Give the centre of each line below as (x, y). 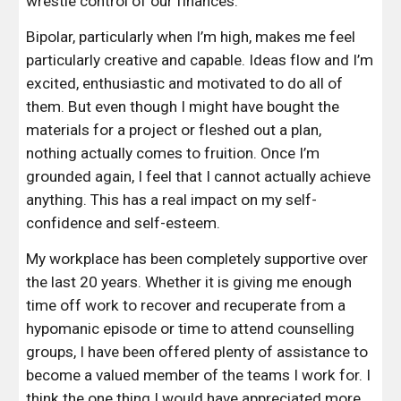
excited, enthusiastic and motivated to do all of (185, 83)
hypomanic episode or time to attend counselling (191, 328)
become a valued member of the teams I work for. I (199, 375)
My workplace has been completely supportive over (197, 259)
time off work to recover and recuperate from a (186, 305)
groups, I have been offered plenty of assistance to (197, 352)
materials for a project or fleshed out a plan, (174, 130)
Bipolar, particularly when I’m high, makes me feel (191, 37)
